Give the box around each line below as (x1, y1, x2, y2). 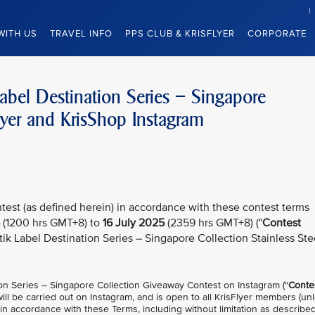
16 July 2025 (103, 216, 165, 231)
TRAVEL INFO (50, 28, 112, 39)
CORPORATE (247, 28, 307, 39)
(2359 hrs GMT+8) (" (165, 216, 262, 231)
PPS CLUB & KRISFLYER (125, 28, 235, 39)
